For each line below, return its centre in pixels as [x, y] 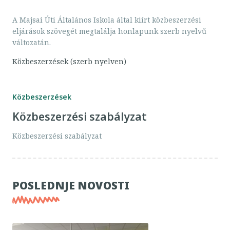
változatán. [32, 42]
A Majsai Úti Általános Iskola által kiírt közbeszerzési [107, 20]
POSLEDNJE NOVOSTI [71, 185]
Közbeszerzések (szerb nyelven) [69, 61]
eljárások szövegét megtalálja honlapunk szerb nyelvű [109, 31]
